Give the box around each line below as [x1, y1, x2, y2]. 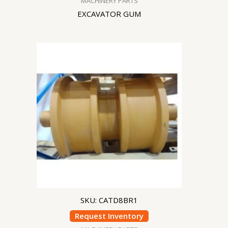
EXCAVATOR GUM [77, 9, 141, 19]
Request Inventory [75, 210, 144, 221]
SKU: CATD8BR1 [80, 195, 138, 206]
